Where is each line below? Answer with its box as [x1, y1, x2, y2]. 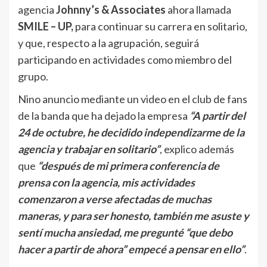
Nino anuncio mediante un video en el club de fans [18, 92, 247, 106]
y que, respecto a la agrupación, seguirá [18, 36, 199, 50]
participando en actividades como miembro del [18, 53, 232, 67]
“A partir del [190, 109, 246, 123]
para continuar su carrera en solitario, [73, 20, 247, 33]
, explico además [160, 142, 234, 156]
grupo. [18, 70, 48, 83]
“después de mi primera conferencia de [36, 159, 219, 173]
